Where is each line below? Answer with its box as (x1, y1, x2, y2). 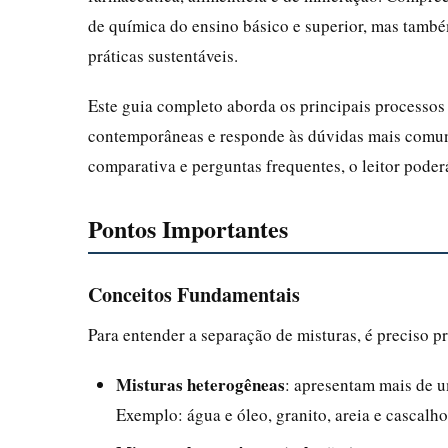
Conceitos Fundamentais (88, 279, 300, 309)
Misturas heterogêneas (116, 371, 285, 397)
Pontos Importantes (88, 210, 288, 246)
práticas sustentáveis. (88, 43, 238, 67)
